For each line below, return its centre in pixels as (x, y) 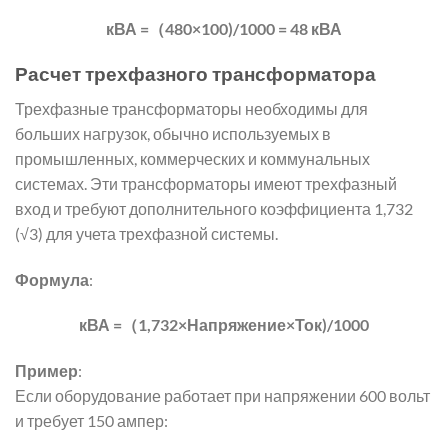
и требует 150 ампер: (91, 421)
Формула (52, 279)
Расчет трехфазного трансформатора (195, 74)
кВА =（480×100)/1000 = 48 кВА (224, 29)
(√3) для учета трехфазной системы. (146, 233)
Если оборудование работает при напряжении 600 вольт (222, 396)
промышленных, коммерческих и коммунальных (192, 158)
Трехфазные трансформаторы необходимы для (191, 108)
